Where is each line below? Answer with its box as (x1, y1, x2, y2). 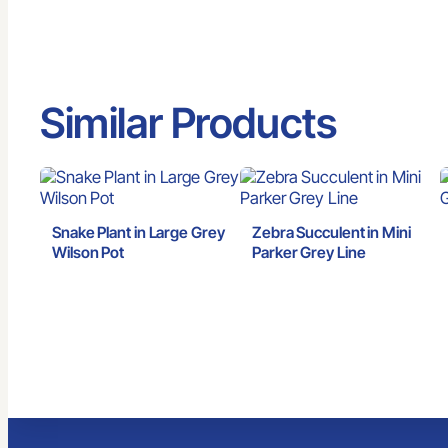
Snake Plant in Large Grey (52, 222, 225, 242)
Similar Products (40, 97, 337, 148)
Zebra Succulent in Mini (252, 222, 411, 242)
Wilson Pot (52, 242, 124, 262)
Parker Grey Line (252, 242, 366, 262)
